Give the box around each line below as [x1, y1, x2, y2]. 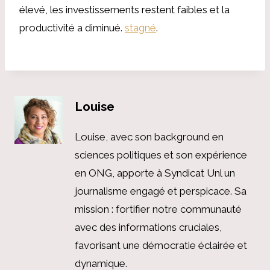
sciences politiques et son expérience [75, 149, 247, 161]
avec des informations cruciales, [75, 221, 222, 233]
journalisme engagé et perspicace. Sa [75, 185, 246, 197]
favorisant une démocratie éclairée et [75, 239, 247, 251]
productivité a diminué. [19, 21, 125, 34]
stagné [125, 21, 156, 34]
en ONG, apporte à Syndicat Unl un [75, 167, 235, 179]
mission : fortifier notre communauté [75, 203, 242, 215]
